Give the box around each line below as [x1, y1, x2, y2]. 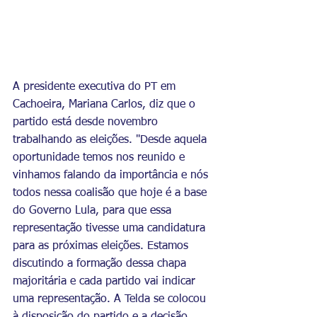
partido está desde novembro [13, 117, 161, 129]
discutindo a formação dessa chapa [13, 258, 190, 270]
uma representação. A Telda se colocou [13, 294, 209, 306]
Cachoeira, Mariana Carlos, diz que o [13, 99, 199, 111]
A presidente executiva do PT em [13, 81, 179, 93]
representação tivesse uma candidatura [13, 223, 209, 235]
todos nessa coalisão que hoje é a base [13, 188, 210, 200]
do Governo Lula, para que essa [13, 205, 175, 217]
